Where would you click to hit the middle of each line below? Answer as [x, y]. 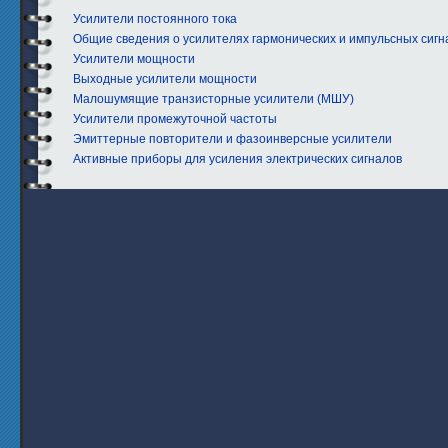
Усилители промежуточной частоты [175, 119]
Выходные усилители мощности [165, 79]
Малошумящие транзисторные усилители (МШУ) [213, 99]
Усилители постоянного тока [155, 19]
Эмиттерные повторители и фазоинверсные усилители [232, 139]
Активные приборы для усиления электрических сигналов [237, 159]
